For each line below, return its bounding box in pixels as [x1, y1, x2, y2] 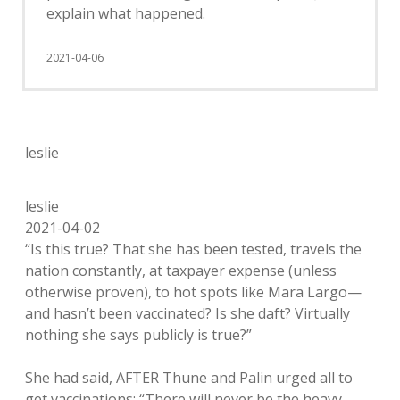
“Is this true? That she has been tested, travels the [25, 238, 362, 259]
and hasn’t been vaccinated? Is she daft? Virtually [25, 303, 350, 323]
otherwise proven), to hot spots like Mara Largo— [25, 281, 362, 302]
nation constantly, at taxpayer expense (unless [25, 260, 337, 280]
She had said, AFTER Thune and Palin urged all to [25, 367, 353, 387]
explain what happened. [46, 3, 205, 23]
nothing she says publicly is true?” [25, 324, 252, 345]
